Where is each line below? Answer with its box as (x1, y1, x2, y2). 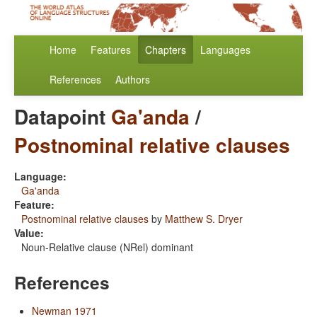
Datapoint (14, 102, 111, 132)
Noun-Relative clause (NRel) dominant (21, 240, 193, 255)
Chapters (145, 42, 186, 57)
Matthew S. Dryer (165, 212, 243, 226)
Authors (115, 72, 150, 87)
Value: (14, 226, 44, 241)
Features (91, 42, 131, 57)
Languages (200, 42, 250, 57)
